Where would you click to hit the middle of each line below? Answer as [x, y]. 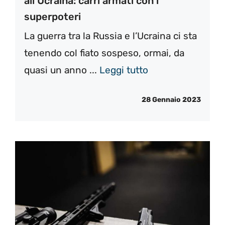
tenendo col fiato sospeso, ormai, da [104, 53]
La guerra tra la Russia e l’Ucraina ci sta [110, 36]
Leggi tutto [124, 70]
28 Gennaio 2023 [171, 99]
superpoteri [52, 17]
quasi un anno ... [62, 70]
